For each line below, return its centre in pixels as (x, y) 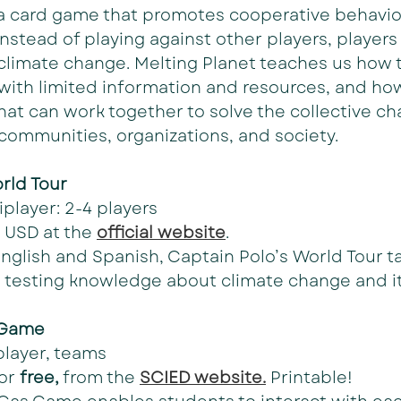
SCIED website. (203, 378)
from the (99, 378)
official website (161, 233)
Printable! (309, 378)
